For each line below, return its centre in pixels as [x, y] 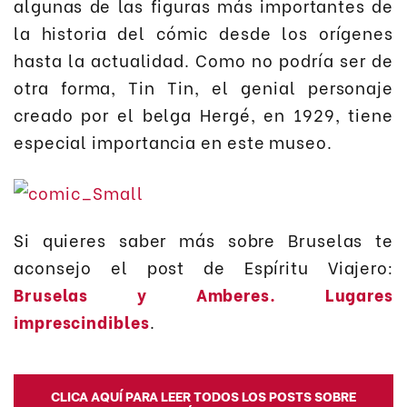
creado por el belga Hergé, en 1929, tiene [203, 114]
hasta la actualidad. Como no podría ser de [203, 59]
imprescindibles [82, 322]
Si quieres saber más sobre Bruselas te [203, 240]
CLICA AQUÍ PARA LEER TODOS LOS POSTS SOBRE [203, 395]
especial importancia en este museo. [173, 141]
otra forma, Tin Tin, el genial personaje [203, 86]
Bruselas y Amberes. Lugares [203, 294]
